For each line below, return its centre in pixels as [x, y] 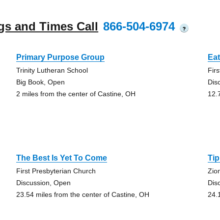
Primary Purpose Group [60, 57]
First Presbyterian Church [56, 171]
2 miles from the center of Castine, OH [76, 94]
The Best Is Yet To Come [61, 158]
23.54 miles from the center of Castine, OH [82, 194]
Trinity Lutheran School [52, 70]
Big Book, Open [40, 82]
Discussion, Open [43, 183]
